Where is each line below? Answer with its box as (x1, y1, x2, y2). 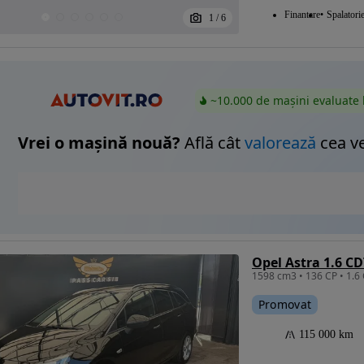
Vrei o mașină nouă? (18, 132, 180, 154)
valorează (245, 132, 316, 154)
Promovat (258, 297, 312, 313)
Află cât (180, 132, 245, 154)
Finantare (284, 9, 320, 20)
